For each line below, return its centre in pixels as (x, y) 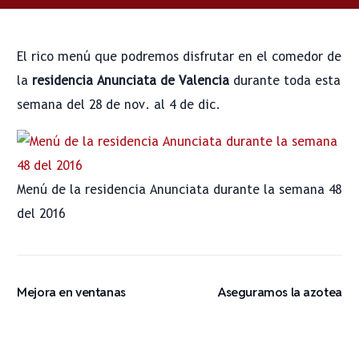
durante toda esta (285, 81)
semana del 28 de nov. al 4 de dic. (119, 105)
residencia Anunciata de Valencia (131, 81)
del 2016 (41, 214)
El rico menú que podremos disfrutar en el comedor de (179, 57)
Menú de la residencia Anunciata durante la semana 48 (179, 190)
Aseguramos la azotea (280, 292)
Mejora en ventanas (71, 292)
